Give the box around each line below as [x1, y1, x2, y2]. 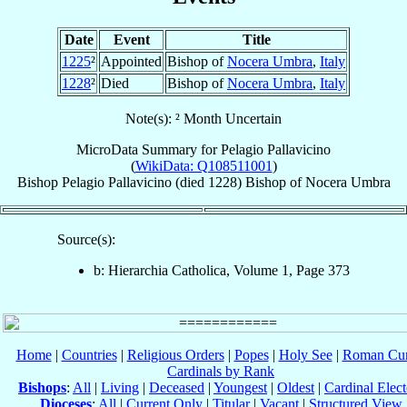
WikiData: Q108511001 [134, 157, 273, 174]
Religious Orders [126, 346, 224, 362]
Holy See [278, 346, 333, 362]
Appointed [101, 53, 162, 69]
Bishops [18, 379, 66, 395]
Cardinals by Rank [167, 362, 274, 379]
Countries [61, 346, 117, 362]
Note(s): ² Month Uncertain [125, 110, 282, 126]
